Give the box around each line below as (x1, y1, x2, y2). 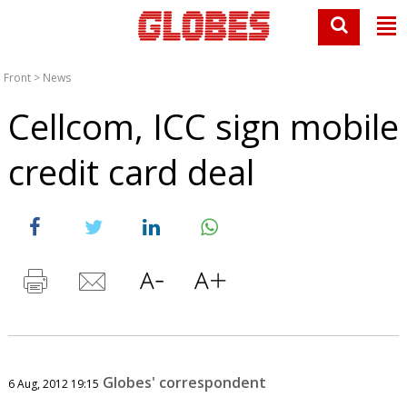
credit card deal (7, 148, 254, 195)
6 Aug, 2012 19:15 (7, 376, 99, 392)
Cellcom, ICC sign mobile (7, 103, 399, 150)
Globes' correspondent (102, 372, 266, 392)
